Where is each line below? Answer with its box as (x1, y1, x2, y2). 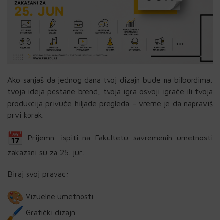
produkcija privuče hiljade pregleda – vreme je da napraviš (7, 99, 213, 108)
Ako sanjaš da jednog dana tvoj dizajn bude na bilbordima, (7, 75, 213, 84)
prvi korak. (7, 110, 44, 120)
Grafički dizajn (23, 208, 75, 217)
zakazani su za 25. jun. (7, 148, 84, 157)
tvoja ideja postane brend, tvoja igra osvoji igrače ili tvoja (7, 87, 213, 96)
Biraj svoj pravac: (7, 169, 69, 179)
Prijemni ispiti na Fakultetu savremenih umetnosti (23, 133, 213, 142)
